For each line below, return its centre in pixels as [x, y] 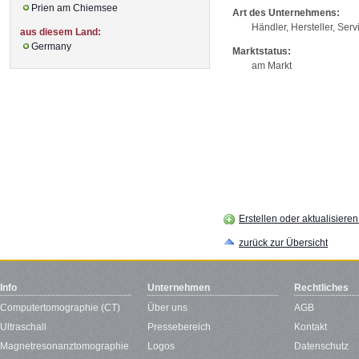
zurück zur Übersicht [283, 243]
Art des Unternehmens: [286, 13]
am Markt [272, 66]
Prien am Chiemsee [75, 8]
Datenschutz [322, 347]
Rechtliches [322, 288]
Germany [51, 46]
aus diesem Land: [61, 32]
